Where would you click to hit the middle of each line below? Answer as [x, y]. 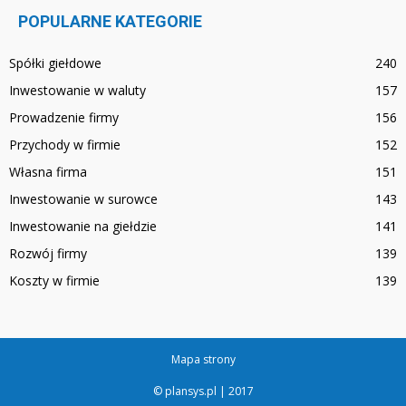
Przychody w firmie [65, 144]
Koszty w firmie [54, 280]
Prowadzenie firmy [64, 117]
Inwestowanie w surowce [83, 198]
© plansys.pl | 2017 [203, 391]
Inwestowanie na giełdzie [83, 226]
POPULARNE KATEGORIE [110, 21]
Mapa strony [203, 359]
